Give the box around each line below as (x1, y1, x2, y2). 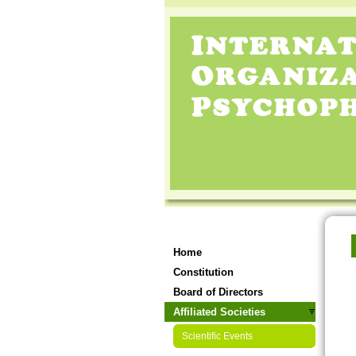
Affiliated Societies (172, 306, 265, 318)
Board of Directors (172, 286, 263, 298)
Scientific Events (181, 331, 253, 341)
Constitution (172, 266, 234, 278)
